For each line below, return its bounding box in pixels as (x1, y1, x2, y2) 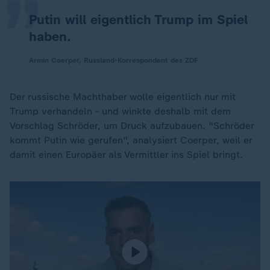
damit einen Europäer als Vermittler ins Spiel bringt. (10, 149, 243, 160)
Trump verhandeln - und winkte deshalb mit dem (10, 105, 231, 117)
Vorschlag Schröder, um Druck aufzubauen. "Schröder (10, 120, 254, 131)
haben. (29, 28, 71, 45)
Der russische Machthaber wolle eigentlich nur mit (10, 91, 236, 102)
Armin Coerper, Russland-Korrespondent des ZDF (29, 56, 198, 64)
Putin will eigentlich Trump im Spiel (29, 11, 248, 28)
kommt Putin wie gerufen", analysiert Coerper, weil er (10, 134, 252, 146)
